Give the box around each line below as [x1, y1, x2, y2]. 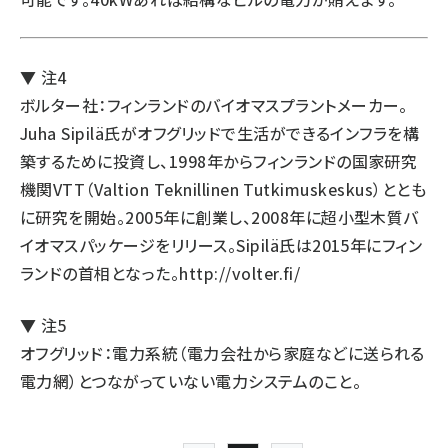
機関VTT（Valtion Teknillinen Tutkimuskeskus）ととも [20, 177, 427, 201]
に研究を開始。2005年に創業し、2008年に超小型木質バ [20, 205, 419, 229]
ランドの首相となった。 [20, 261, 180, 285]
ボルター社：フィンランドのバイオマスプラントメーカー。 [20, 93, 408, 117]
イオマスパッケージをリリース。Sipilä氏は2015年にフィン [20, 233, 423, 257]
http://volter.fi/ [179, 261, 301, 285]
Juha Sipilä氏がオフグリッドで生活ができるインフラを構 [20, 121, 420, 145]
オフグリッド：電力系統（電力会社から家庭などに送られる [20, 341, 425, 365]
